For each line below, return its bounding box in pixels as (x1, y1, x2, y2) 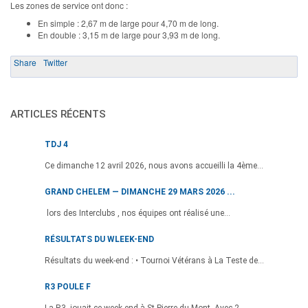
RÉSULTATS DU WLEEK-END (45, 234, 154, 244)
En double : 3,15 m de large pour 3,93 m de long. (38, 28, 220, 41)
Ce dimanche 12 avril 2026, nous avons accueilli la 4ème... (45, 160, 263, 170)
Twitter (43, 56, 67, 68)
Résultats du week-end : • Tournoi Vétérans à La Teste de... (45, 255, 264, 265)
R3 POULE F (45, 281, 91, 291)
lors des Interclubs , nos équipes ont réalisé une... (45, 208, 230, 218)
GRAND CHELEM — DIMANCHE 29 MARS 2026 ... (45, 186, 235, 197)
